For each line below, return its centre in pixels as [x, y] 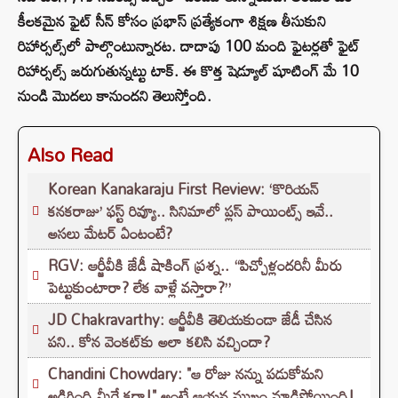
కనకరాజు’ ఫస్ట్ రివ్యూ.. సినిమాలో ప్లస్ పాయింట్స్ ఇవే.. [191, 211]
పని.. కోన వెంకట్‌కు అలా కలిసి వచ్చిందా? [159, 342]
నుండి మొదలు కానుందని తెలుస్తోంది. [115, 96]
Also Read [70, 155]
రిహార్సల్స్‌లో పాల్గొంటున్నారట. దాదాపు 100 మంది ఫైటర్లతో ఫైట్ [189, 46]
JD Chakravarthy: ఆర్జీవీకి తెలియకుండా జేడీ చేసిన [190, 320]
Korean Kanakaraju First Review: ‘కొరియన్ [183, 189]
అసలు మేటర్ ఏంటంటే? [110, 234]
